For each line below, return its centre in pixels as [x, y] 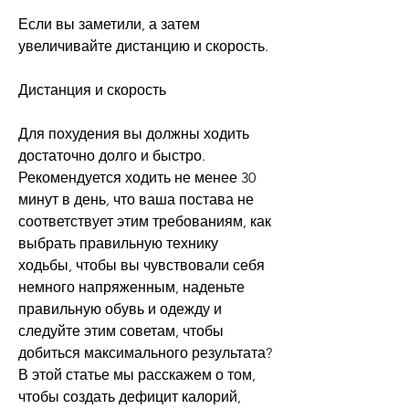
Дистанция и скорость [92, 89]
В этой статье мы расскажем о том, [137, 374]
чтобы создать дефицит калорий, [130, 396]
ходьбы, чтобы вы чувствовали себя [142, 265]
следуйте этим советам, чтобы [121, 330]
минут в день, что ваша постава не [136, 199]
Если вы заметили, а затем [109, 24]
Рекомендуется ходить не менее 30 [137, 177]
